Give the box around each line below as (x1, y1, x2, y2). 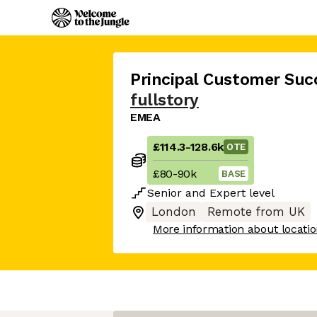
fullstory (130, 91, 199, 110)
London (151, 205, 196, 219)
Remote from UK (207, 205, 305, 219)
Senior (147, 186, 182, 200)
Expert (209, 186, 246, 200)
